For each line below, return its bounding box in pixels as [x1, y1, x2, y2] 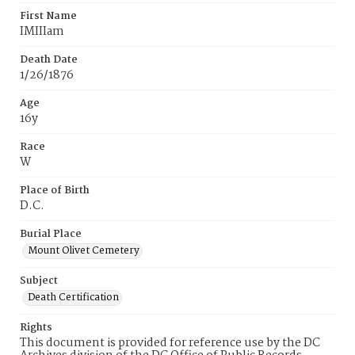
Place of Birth [20, 182, 90, 199]
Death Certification [28, 289, 119, 306]
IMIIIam [20, 22, 64, 41]
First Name [20, 8, 77, 25]
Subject [20, 273, 58, 289]
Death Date [20, 52, 78, 68]
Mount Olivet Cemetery [28, 242, 139, 259]
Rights [20, 319, 52, 336]
